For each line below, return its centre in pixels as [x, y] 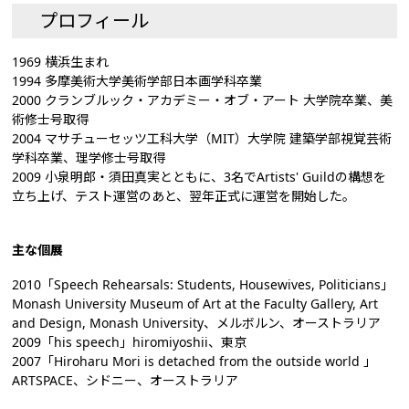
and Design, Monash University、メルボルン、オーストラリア [197, 322]
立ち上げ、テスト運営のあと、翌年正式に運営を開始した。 [184, 195]
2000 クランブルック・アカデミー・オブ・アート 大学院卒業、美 [203, 100]
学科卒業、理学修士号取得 [89, 157]
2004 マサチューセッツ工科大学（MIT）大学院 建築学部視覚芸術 [202, 138]
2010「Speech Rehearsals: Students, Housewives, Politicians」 [203, 284]
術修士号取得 [51, 119]
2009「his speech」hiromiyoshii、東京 [130, 341]
